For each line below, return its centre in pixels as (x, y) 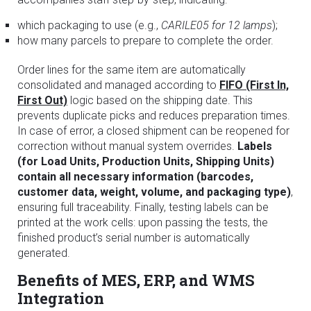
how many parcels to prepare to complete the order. (145, 40)
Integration (61, 298)
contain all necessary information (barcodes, (135, 176)
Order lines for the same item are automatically (132, 69)
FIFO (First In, (254, 85)
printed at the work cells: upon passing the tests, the (143, 222)
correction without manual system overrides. (127, 146)
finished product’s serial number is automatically (134, 237)
